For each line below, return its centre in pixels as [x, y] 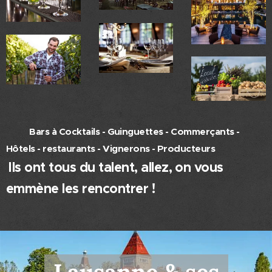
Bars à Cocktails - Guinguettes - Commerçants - [131, 132]
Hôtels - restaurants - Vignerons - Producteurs [135, 149]
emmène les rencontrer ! [81, 189]
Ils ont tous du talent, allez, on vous [116, 168]
